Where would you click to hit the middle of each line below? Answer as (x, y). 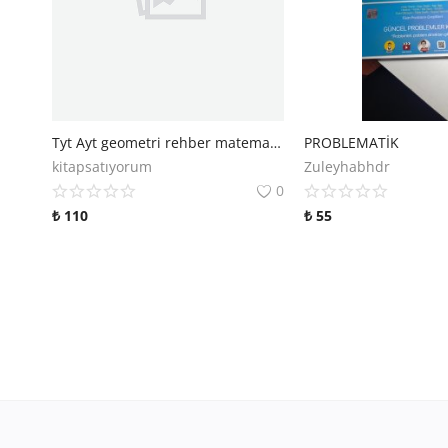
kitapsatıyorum (102, 167)
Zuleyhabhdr (347, 167)
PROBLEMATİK (351, 143)
